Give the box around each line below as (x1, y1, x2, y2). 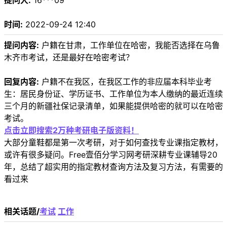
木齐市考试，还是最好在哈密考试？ (4, 52, 134, 63)
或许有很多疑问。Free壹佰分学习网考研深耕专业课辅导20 (4, 149, 217, 160)
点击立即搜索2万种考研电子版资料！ (4, 125, 139, 136)
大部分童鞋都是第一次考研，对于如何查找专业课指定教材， (4, 137, 223, 148)
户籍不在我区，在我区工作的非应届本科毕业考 (39, 77, 212, 87)
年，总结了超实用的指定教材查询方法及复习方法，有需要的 (4, 162, 223, 172)
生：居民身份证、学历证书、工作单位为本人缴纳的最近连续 (4, 89, 223, 99)
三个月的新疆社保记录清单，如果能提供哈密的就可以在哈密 (4, 101, 223, 111)
